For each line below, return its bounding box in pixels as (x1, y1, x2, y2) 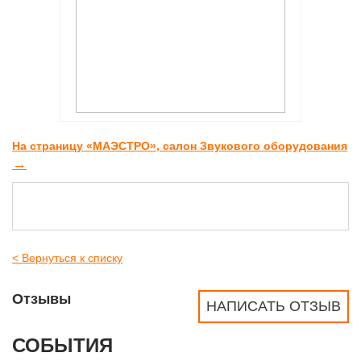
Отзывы (12, 291, 71, 307)
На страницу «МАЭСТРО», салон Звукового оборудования (12, 139, 347, 152)
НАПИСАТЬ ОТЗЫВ (206, 298, 341, 314)
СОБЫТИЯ (12, 334, 113, 356)
